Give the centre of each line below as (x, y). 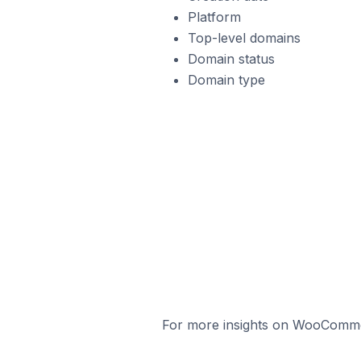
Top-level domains (244, 38)
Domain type (226, 80)
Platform (214, 17)
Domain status (231, 59)
